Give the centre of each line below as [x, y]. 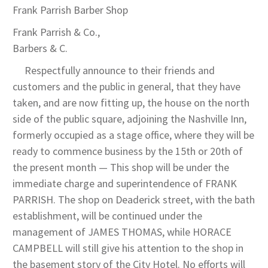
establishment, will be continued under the [107, 216]
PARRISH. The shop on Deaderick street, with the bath [134, 200]
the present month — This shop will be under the [121, 167]
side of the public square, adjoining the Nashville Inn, [130, 119]
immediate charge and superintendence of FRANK [125, 184]
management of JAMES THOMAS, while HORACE [122, 232]
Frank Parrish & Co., [56, 32]
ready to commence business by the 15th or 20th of [128, 151]
